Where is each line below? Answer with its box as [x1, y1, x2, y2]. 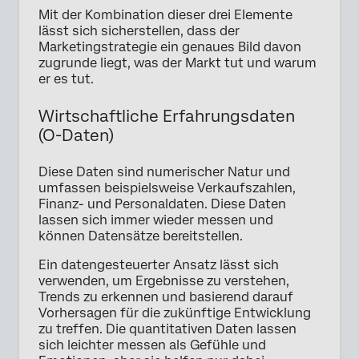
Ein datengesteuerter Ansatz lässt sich [38, 257, 279, 273]
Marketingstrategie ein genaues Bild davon [38, 39, 301, 55]
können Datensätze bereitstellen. [38, 228, 243, 244]
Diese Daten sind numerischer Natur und [38, 164, 290, 180]
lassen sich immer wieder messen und [38, 212, 273, 228]
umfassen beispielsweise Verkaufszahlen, [38, 180, 296, 196]
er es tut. [38, 71, 94, 87]
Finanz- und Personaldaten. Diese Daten [38, 196, 286, 212]
